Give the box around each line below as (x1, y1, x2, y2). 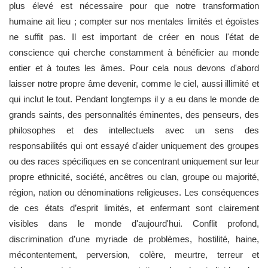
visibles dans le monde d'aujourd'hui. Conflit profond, (9, 218, 259, 229)
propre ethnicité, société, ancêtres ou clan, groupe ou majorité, (9, 171, 259, 182)
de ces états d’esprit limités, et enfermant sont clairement (9, 202, 259, 213)
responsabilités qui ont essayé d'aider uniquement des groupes (9, 140, 259, 151)
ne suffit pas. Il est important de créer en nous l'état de (9, 31, 259, 42)
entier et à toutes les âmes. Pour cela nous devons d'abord (9, 62, 259, 73)
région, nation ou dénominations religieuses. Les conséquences (9, 187, 259, 197)
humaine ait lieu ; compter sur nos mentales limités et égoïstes (9, 16, 259, 26)
